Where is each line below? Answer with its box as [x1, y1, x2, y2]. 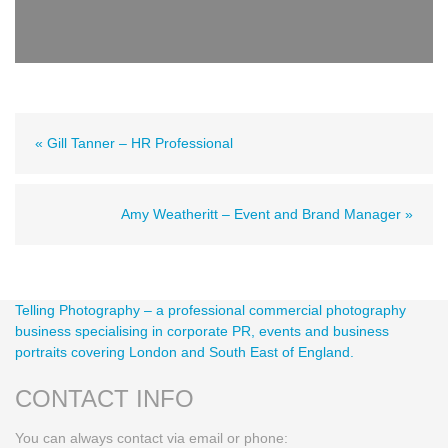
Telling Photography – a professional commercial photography [15, 302, 406, 319]
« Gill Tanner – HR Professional [35, 135, 233, 152]
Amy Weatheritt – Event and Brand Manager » [121, 206, 413, 223]
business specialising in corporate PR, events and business [15, 323, 389, 340]
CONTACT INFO [15, 385, 194, 413]
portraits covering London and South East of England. [15, 344, 354, 361]
